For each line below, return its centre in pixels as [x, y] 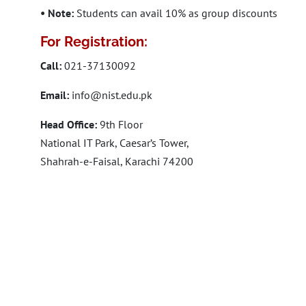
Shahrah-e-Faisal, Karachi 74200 [117, 161]
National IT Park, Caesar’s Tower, [115, 143]
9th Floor [120, 124]
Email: [55, 95]
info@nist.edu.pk [112, 95]
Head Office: [69, 124]
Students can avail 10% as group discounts [176, 13]
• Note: [57, 13]
